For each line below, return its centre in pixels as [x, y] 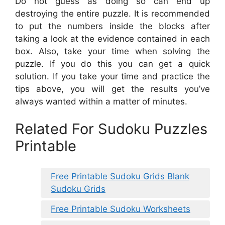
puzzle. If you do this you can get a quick [113, 64]
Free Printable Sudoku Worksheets [121, 209]
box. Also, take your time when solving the [113, 51]
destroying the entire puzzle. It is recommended [113, 13]
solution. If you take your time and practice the [113, 76]
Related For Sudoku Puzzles [111, 129]
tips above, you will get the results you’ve [113, 89]
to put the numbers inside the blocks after [113, 26]
